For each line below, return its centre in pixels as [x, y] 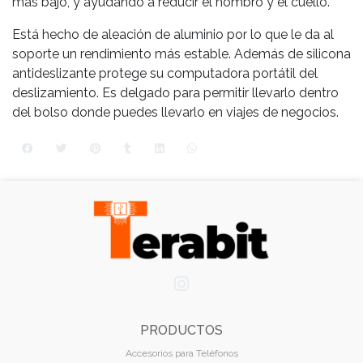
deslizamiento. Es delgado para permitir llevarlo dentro [175, 93]
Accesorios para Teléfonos [181, 353]
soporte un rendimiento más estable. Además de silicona [181, 54]
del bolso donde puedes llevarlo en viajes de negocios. [175, 113]
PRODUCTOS [181, 331]
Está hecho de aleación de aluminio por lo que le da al [173, 35]
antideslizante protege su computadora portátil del [165, 74]
